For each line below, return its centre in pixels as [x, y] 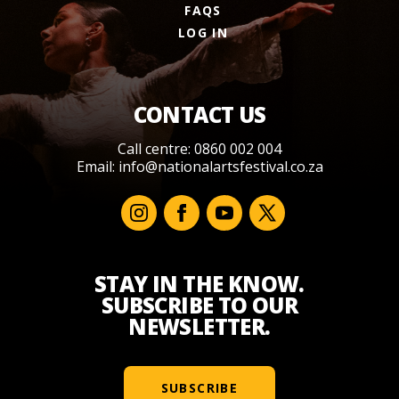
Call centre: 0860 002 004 [199, 149]
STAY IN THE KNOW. [199, 284]
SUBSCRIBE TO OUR [199, 305]
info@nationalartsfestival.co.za [220, 167]
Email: [97, 167]
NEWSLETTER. [199, 327]
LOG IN [203, 33]
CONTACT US [199, 115]
